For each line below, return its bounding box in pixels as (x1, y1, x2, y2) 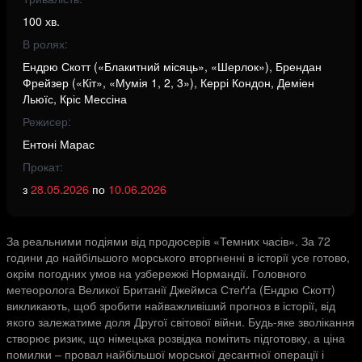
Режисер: (23, 113, 71, 129)
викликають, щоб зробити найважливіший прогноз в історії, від (6, 297, 335, 314)
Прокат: (23, 158, 63, 175)
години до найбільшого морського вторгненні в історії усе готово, (6, 249, 350, 265)
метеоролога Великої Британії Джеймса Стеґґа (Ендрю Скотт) (6, 281, 335, 297)
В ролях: (23, 36, 68, 52)
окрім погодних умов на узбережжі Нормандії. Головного (6, 265, 306, 281)
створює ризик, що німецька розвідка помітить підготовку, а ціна (6, 330, 345, 346)
